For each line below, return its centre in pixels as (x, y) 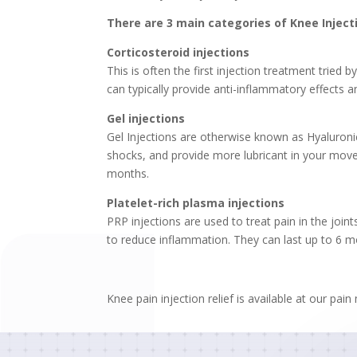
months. (128, 173)
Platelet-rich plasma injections (196, 202)
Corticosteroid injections (178, 52)
